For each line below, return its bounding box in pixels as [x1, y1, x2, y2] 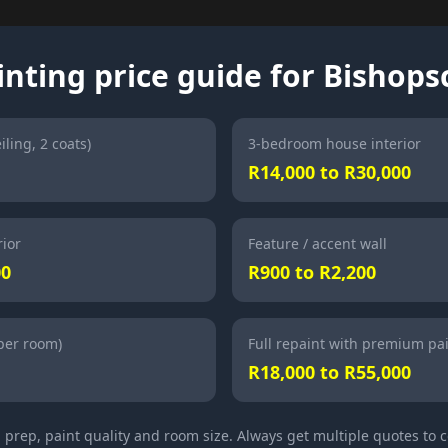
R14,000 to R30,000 [248, 160, 411, 184]
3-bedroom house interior [248, 134, 421, 153]
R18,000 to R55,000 [248, 360, 411, 384]
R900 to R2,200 [248, 260, 376, 284]
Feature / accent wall [248, 234, 387, 253]
